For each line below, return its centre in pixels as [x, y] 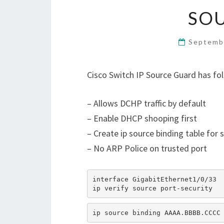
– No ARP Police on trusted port [147, 148]
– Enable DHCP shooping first [142, 118]
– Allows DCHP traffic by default [146, 103]
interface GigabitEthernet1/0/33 [154, 179]
